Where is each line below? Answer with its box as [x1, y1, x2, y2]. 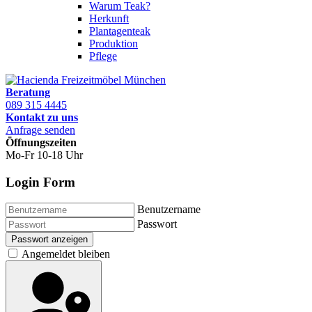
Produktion [89, 38, 138, 49]
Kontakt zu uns [6, 111, 78, 123]
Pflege [89, 50, 117, 62]
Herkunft [89, 13, 129, 24]
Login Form [6, 174, 75, 189]
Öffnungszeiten [6, 136, 77, 148]
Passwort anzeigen [11, 234, 88, 245]
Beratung [6, 86, 50, 98]
